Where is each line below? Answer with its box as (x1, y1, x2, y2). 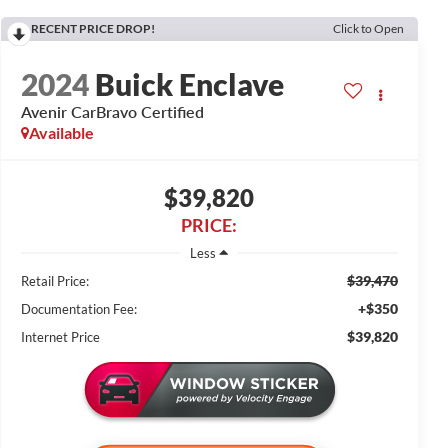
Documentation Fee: (20, 301, 137, 318)
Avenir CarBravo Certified (20, 102, 204, 122)
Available (28, 123, 94, 143)
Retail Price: (20, 273, 89, 290)
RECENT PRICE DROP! (30, 21, 155, 37)
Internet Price (20, 329, 100, 346)
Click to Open (333, 21, 404, 37)
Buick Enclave (94, 66, 284, 103)
